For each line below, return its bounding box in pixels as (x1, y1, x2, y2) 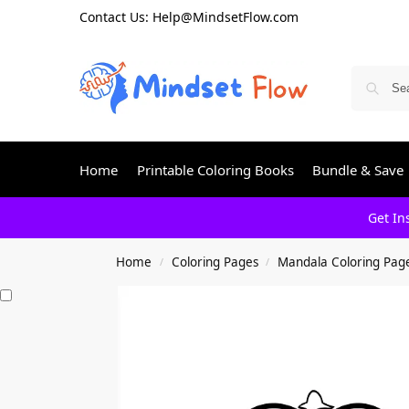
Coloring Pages (171, 254, 258, 270)
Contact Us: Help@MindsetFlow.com (79, 8, 299, 26)
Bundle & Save (312, 161, 404, 179)
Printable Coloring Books (136, 161, 294, 179)
